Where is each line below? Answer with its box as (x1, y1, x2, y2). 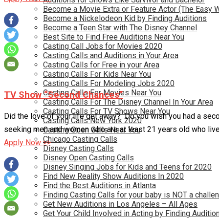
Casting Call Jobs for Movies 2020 (43, 42, 162, 51)
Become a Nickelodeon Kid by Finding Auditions (43, 14, 207, 23)
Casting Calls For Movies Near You (43, 88, 161, 97)
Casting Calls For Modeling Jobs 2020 (43, 79, 175, 88)
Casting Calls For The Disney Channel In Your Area (43, 97, 213, 107)
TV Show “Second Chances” (4, 89, 123, 101)
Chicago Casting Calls (43, 134, 117, 144)
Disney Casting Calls (43, 144, 114, 153)
